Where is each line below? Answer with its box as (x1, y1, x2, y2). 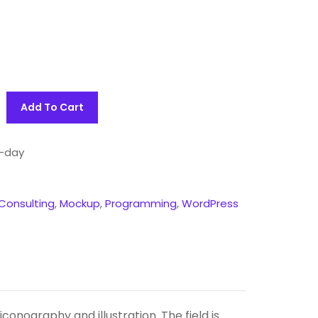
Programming (104, 196, 177, 211)
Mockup (59, 196, 100, 211)
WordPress (181, 196, 238, 211)
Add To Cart (21, 100, 84, 114)
